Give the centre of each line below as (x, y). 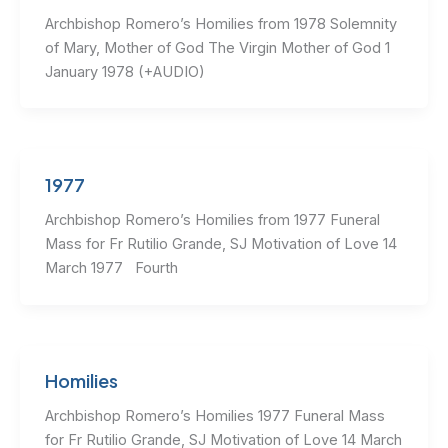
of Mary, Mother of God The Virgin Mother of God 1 (217, 47)
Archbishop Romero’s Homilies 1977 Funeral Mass (214, 416)
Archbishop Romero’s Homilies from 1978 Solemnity (220, 23)
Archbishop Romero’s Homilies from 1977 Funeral (212, 219)
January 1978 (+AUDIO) (126, 71)
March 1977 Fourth (111, 267)
